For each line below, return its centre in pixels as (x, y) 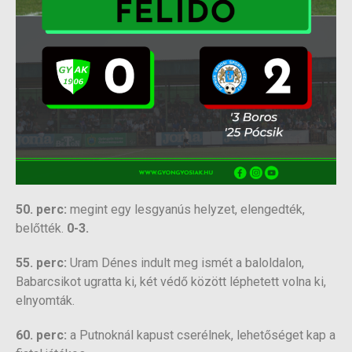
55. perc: (41, 263)
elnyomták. (45, 301)
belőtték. (41, 229)
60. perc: (41, 335)
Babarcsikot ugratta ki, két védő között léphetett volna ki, (171, 282)
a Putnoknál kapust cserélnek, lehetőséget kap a (201, 335)
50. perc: (43, 210)
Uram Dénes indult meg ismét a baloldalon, (185, 263)
